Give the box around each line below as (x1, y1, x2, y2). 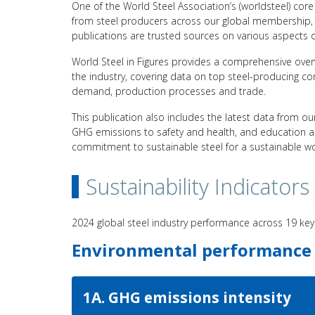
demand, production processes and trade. (72, 84, 266, 98)
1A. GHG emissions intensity (83, 288, 291, 308)
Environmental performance (72, 238, 311, 262)
